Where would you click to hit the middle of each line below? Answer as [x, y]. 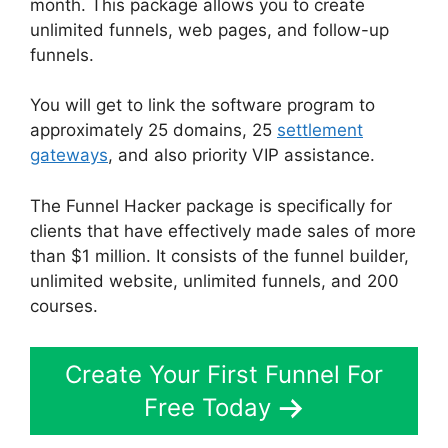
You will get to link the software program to [202, 105]
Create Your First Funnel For [224, 375]
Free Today [207, 408]
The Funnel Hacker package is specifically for [211, 205]
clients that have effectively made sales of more [223, 230]
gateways [69, 155]
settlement [320, 130]
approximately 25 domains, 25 [153, 130]
